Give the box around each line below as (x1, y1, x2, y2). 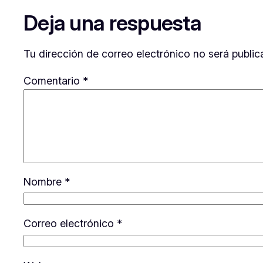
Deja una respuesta (23, 9, 202, 36)
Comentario (23, 74, 83, 87)
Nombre (23, 175, 65, 188)
